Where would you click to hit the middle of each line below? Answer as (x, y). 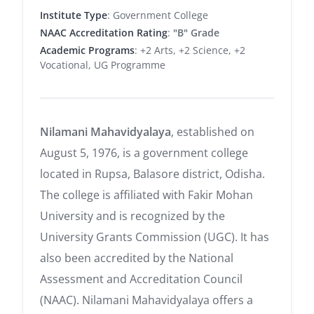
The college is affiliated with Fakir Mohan (146, 195)
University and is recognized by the (132, 216)
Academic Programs (87, 50)
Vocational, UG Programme (103, 65)
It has (255, 237)
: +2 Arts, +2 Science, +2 (190, 50)
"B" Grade (196, 33)
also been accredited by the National (137, 258)
